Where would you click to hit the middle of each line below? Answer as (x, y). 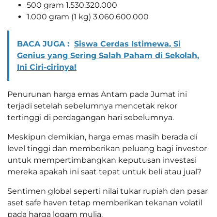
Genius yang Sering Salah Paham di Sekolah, (108, 56)
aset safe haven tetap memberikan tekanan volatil (105, 203)
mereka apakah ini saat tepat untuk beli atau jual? (104, 172)
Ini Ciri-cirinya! (47, 67)
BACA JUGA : (43, 44)
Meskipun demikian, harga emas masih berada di (102, 137)
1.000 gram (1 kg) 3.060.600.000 (88, 17)
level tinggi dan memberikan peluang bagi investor (107, 149)
